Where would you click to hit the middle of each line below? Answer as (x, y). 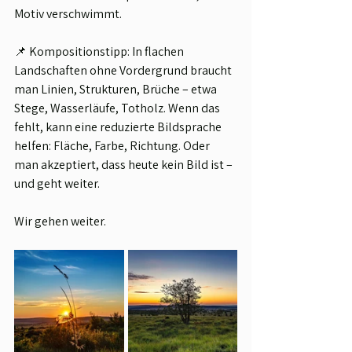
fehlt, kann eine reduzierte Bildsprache (119, 127)
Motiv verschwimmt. (68, 14)
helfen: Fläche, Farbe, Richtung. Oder (113, 146)
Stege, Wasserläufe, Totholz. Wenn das (118, 108)
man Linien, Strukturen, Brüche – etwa (117, 90)
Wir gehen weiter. (60, 222)
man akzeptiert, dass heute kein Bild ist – (125, 165)
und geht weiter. (57, 184)
